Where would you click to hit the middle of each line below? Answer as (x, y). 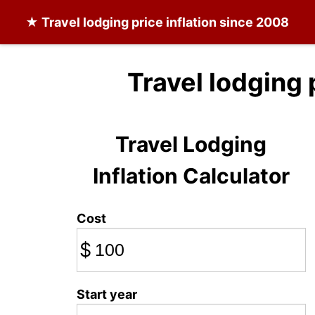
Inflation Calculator (191, 176)
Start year (107, 294)
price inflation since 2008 (209, 22)
